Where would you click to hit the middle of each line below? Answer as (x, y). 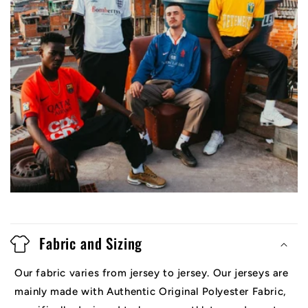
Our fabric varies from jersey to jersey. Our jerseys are (152, 273)
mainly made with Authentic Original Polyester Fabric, (151, 292)
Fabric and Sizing (91, 243)
